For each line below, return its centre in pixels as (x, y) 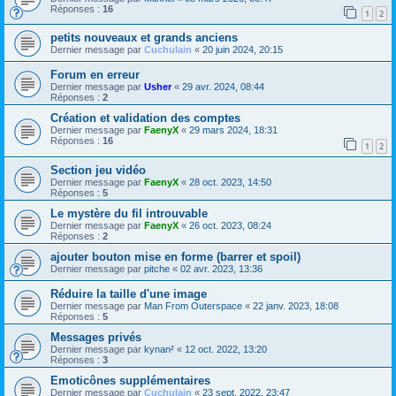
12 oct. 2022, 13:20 (226, 349)
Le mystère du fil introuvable (129, 213)
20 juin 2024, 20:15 (243, 50)
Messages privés (96, 337)
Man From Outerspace (193, 305)
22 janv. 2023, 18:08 (296, 305)
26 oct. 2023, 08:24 (230, 225)
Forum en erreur (95, 75)
